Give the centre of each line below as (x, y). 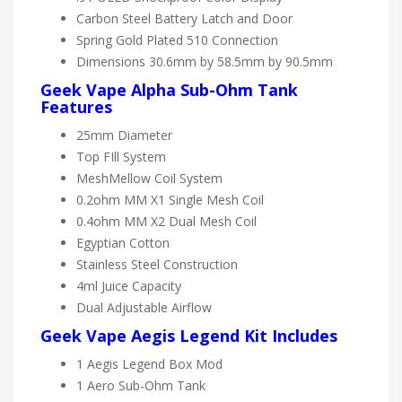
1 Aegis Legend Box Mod (149, 363)
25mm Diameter (124, 135)
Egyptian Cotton (123, 242)
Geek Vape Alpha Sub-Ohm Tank (169, 89)
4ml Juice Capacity (129, 285)
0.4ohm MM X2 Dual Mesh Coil (168, 221)
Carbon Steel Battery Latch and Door (184, 18)
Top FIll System (121, 156)
